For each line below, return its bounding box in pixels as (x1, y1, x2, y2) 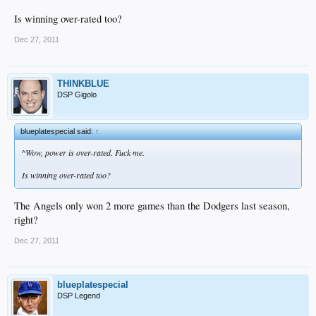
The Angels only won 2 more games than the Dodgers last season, (14, 199, 290, 213)
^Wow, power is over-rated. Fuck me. (22, 146, 145, 158)
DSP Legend (57, 291, 100, 300)
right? (14, 213, 38, 227)
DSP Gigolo (57, 90, 97, 99)
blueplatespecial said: (20, 126, 95, 135)
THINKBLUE (57, 78, 109, 89)
